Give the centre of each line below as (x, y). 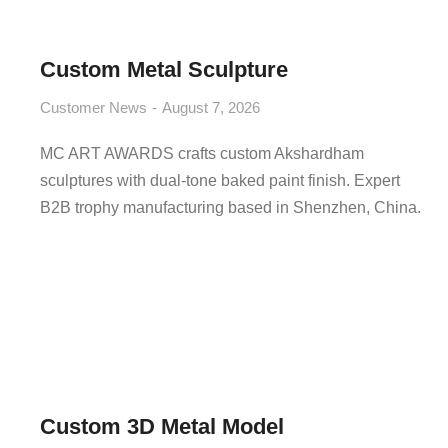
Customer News (93, 107)
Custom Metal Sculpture (164, 69)
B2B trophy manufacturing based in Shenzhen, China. (230, 207)
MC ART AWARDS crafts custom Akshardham (202, 153)
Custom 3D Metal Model (162, 426)
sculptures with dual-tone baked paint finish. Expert (220, 180)
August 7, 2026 (211, 107)
